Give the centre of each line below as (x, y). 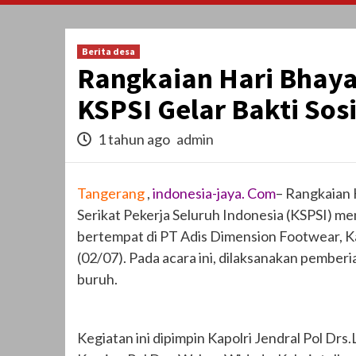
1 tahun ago (134, 139)
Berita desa (108, 52)
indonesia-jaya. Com (214, 193)
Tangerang (111, 193)
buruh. (97, 279)
